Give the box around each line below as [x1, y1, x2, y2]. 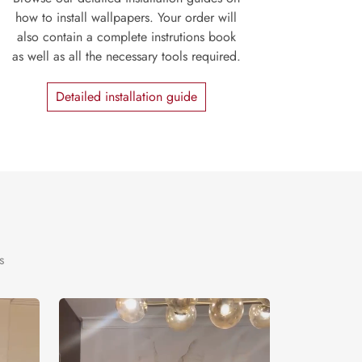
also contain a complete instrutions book [16, 27, 236, 47]
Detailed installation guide [55, 87, 197, 107]
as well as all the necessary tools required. [11, 47, 241, 66]
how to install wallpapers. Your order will [15, 8, 237, 27]
